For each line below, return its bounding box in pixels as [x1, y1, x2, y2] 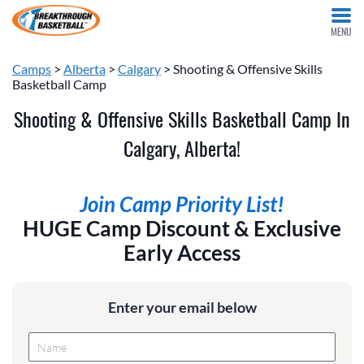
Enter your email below [107, 298, 257, 317]
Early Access [123, 240, 240, 266]
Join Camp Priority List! [80, 192, 284, 217]
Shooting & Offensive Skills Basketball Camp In [14, 104, 350, 133]
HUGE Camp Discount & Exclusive [23, 216, 341, 241]
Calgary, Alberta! [123, 133, 240, 162]
